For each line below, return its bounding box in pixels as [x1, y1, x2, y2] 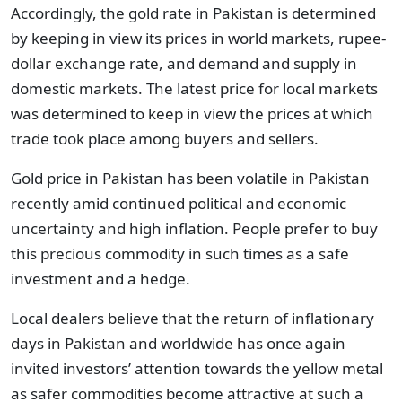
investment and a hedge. [11, 268, 190, 289]
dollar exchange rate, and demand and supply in [11, 53, 357, 74]
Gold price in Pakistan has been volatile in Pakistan [11, 168, 370, 188]
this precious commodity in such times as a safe [11, 243, 349, 264]
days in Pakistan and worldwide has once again [11, 333, 345, 354]
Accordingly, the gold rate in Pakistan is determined [11, 3, 376, 23]
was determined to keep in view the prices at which [11, 103, 373, 124]
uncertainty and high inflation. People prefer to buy [11, 218, 378, 239]
